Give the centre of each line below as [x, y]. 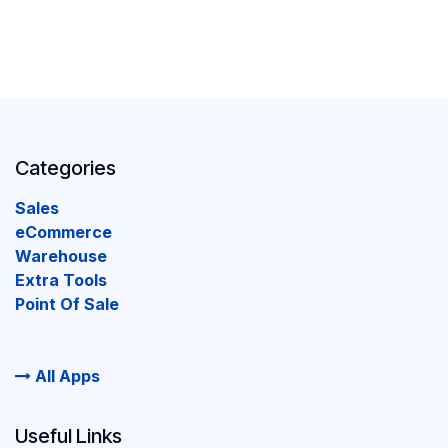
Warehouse [61, 256]
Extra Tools [61, 280]
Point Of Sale [67, 304]
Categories [65, 168]
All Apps [65, 376]
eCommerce [63, 232]
